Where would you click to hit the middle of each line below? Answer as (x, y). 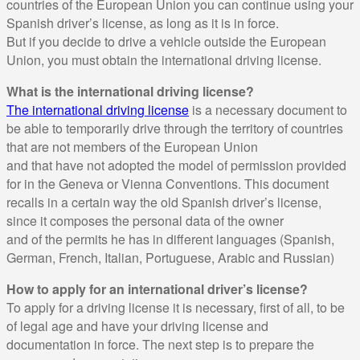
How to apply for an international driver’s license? (157, 288)
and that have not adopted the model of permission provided (176, 165)
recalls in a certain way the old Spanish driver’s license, (164, 202)
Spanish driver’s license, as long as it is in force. (143, 22)
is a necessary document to (268, 109)
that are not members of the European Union (132, 146)
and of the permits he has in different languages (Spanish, (170, 239)
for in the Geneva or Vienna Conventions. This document (168, 183)
